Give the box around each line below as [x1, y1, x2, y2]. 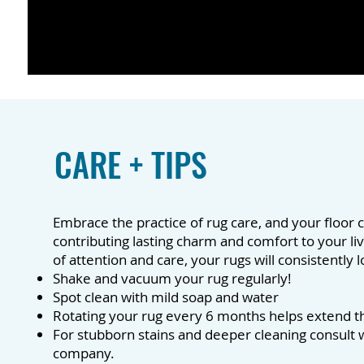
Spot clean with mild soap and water [53, 287, 279, 306]
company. [53, 343, 115, 362]
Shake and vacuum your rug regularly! [53, 268, 292, 288]
